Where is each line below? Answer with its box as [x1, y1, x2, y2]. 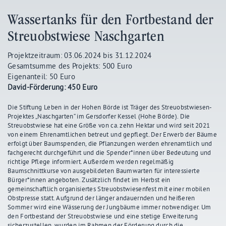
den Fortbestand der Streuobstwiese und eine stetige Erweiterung [8, 211, 198, 220]
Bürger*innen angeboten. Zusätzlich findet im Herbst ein [8, 175, 171, 184]
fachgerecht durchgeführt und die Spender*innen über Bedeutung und [8, 148, 211, 156]
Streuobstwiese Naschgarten [8, 27, 164, 45]
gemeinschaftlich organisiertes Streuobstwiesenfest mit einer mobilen [8, 184, 210, 193]
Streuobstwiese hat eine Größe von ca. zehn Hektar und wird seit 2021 [8, 121, 210, 129]
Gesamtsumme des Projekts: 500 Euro [8, 61, 133, 71]
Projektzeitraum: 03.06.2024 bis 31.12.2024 [8, 50, 152, 60]
